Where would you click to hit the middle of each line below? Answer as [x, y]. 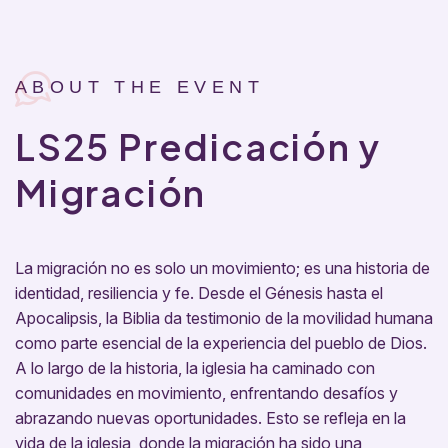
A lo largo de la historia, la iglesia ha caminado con [195, 368]
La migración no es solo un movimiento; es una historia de [222, 268]
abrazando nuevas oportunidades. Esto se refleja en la [210, 418]
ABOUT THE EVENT [140, 87]
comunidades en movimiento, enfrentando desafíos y [206, 393]
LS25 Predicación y [198, 147]
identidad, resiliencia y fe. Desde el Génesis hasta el [199, 293]
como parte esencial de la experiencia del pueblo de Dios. [221, 343]
